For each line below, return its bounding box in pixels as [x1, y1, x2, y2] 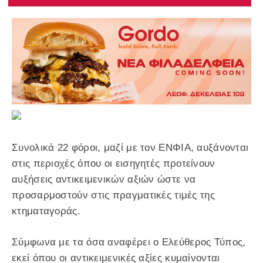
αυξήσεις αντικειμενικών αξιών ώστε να [12, 173, 196, 185]
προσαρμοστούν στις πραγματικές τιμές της [12, 189, 215, 201]
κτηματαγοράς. [12, 205, 80, 217]
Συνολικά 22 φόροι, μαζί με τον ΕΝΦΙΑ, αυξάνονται [12, 141, 249, 153]
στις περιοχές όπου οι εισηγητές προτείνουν [12, 157, 215, 169]
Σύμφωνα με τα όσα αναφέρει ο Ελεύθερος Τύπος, [12, 236, 246, 248]
